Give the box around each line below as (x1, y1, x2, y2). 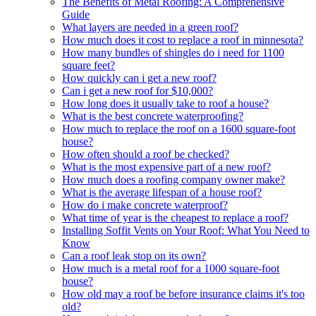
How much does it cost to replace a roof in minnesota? (62, 33, 303, 46)
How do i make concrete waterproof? (62, 198, 228, 211)
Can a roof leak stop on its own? (62, 249, 206, 262)
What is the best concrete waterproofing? (62, 109, 243, 122)
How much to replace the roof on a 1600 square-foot (62, 122, 296, 135)
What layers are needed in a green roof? (62, 20, 238, 33)
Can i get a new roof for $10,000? (62, 84, 213, 97)
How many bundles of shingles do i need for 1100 (62, 46, 284, 59)
